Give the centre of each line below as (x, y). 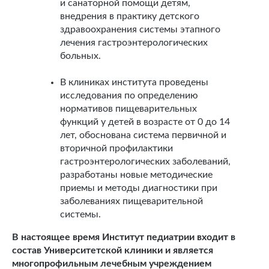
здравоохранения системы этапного (140, 29)
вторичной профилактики (116, 148)
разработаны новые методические (136, 175)
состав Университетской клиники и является (113, 250)
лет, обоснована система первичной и (143, 135)
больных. (80, 56)
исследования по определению (129, 95)
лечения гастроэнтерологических (134, 43)
